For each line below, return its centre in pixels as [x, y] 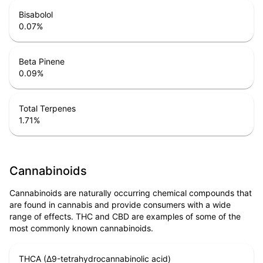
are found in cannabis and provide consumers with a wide [120, 205]
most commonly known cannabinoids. [81, 228]
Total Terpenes [47, 109]
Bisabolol [36, 15]
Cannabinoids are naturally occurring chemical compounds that [131, 193]
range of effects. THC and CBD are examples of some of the [125, 217]
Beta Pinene [42, 62]
